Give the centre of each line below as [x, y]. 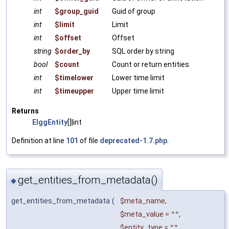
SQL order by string [143, 51]
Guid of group [134, 11]
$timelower [74, 77]
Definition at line [39, 140]
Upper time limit [138, 91]
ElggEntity [50, 122]
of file [89, 140]
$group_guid [77, 11]
